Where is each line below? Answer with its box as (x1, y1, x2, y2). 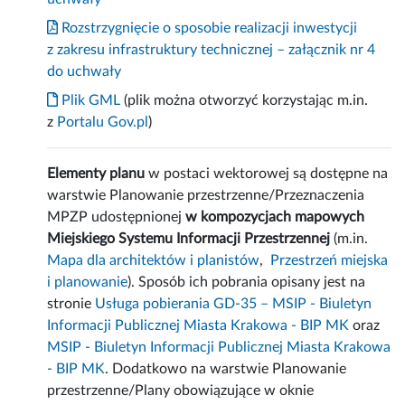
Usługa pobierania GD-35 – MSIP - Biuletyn (95, 297, 372, 312)
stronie (47, 297, 96, 312)
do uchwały (47, 64, 122, 80)
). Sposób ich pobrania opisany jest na (127, 275, 366, 290)
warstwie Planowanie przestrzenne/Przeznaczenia (47, 188, 365, 203)
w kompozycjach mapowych (185, 210, 365, 225)
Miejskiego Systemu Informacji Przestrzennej (47, 231, 331, 247)
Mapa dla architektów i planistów (47, 253, 260, 268)
